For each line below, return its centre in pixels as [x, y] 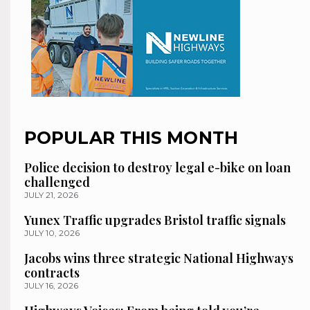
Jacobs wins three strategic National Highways [159, 258]
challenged [57, 182]
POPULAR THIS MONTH [131, 138]
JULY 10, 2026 [52, 233]
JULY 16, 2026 [51, 286]
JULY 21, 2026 [51, 195]
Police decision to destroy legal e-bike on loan [157, 168]
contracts [52, 273]
